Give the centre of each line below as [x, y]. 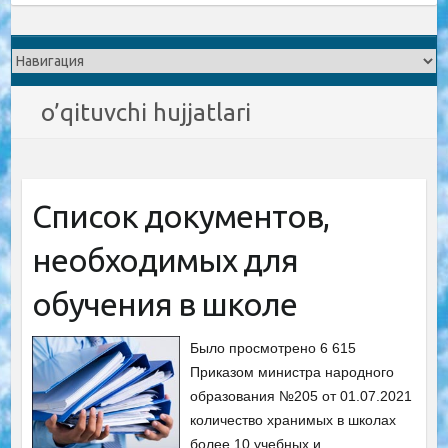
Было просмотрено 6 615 [273, 348]
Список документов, [180, 216]
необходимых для [164, 260]
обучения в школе [164, 304]
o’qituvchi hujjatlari [146, 112]
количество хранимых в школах [293, 420]
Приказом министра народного [292, 372]
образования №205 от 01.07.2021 [301, 396]
